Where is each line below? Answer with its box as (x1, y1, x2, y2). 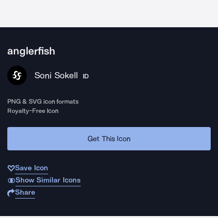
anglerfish (7, 45, 55, 57)
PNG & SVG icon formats (7, 98, 79, 105)
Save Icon (15, 163, 48, 172)
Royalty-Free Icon (7, 107, 59, 114)
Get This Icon (88, 134, 130, 143)
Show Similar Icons (15, 176, 81, 184)
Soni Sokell (35, 70, 78, 81)
